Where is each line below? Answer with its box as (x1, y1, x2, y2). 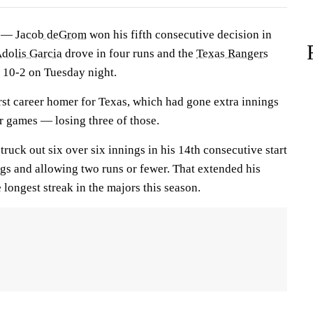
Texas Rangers (196, 47, 268, 60)
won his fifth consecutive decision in (87, 28, 272, 41)
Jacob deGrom (15, 28, 87, 41)
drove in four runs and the (62, 47, 196, 60)
